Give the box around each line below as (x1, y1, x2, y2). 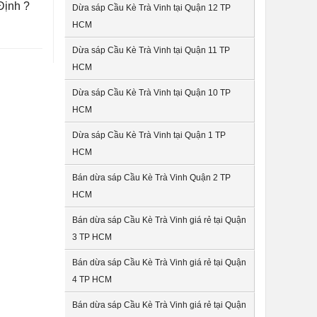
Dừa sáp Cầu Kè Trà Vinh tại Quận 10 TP (71, 88, 231, 98)
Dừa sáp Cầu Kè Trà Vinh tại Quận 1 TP (71, 130, 226, 140)
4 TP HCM (71, 275, 112, 284)
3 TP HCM (71, 232, 112, 242)
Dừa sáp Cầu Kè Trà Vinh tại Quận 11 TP (71, 45, 230, 55)
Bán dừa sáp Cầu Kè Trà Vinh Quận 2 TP (71, 173, 231, 183)
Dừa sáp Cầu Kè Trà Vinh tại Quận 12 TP (71, 3, 231, 13)
